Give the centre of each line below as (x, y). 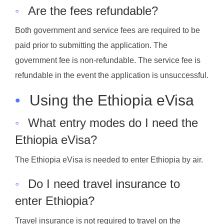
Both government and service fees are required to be (107, 30)
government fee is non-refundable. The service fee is (108, 60)
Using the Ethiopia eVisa (112, 100)
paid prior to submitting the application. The (91, 45)
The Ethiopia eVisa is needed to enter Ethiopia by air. (109, 160)
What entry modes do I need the (113, 123)
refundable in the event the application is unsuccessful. (112, 75)
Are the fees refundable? (93, 10)
